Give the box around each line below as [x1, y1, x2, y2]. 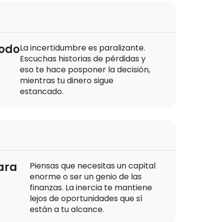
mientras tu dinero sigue [19, 75, 113, 87]
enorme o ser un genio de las [29, 170, 142, 182]
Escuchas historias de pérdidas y [19, 53, 146, 65]
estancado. [19, 86, 63, 98]
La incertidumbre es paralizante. [19, 42, 145, 54]
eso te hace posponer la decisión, [19, 64, 150, 76]
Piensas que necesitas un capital [29, 160, 156, 171]
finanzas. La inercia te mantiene [29, 181, 152, 193]
